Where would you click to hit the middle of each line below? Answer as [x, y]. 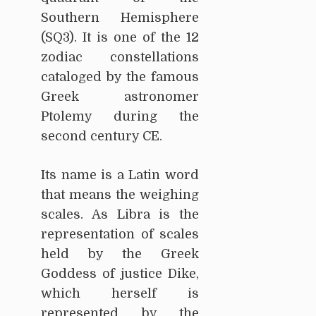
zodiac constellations [120, 57]
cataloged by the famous [120, 77]
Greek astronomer [120, 97]
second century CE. [102, 136]
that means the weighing [120, 195]
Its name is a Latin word [120, 175]
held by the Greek [120, 254]
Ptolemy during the [120, 117]
